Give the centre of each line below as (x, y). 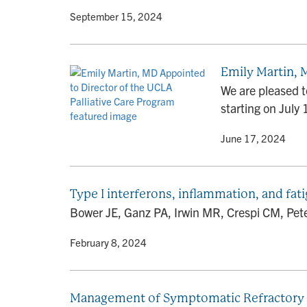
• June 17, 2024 (249, 138)
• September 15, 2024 (112, 16)
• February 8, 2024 (105, 242)
